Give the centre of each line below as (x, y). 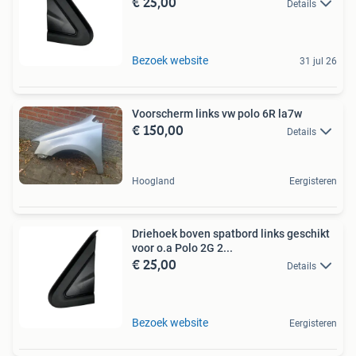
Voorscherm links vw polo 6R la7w (282, 114)
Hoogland (153, 181)
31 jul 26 (318, 62)
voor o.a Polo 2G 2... (182, 248)
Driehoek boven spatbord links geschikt (231, 233)
